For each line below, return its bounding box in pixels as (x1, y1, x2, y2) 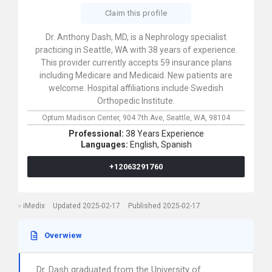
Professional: (68, 129, 126, 138)
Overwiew (44, 231, 82, 240)
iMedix (23, 202, 45, 210)
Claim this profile (104, 8, 168, 18)
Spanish (160, 140, 192, 149)
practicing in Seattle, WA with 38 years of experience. (35, 45, 237, 55)
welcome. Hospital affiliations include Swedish (49, 83, 223, 93)
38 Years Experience (125, 129, 204, 138)
